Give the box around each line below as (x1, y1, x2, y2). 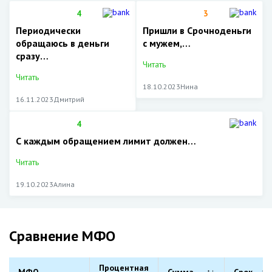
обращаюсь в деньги (16, 37, 109, 49)
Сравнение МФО (9, 226, 115, 245)
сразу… (16, 50, 49, 62)
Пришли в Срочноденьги (143, 24, 251, 36)
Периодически (16, 24, 81, 36)
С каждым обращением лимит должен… (16, 135, 196, 147)
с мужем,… (143, 37, 191, 49)
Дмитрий (53, 95, 84, 104)
